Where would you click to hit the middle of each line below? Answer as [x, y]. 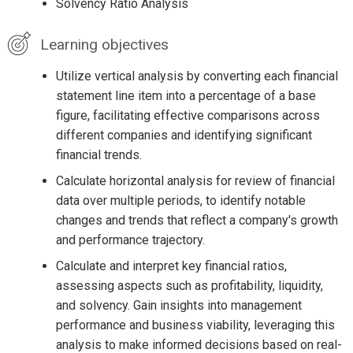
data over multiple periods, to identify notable [180, 200]
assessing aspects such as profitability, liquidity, [189, 285]
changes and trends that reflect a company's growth [197, 220]
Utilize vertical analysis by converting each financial [197, 76]
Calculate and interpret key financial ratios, [171, 266]
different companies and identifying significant [184, 135]
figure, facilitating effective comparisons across [188, 115]
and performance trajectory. [130, 240]
